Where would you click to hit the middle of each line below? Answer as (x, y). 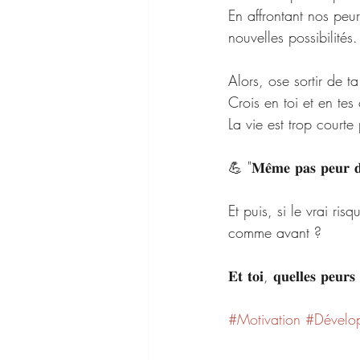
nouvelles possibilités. (293, 37)
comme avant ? (277, 232)
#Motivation (264, 319)
